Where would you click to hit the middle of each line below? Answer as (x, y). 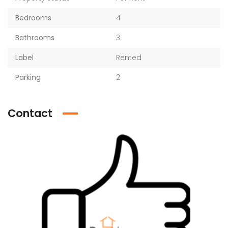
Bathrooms (35, 38)
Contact (30, 113)
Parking (28, 77)
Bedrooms (33, 18)
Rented (129, 58)
